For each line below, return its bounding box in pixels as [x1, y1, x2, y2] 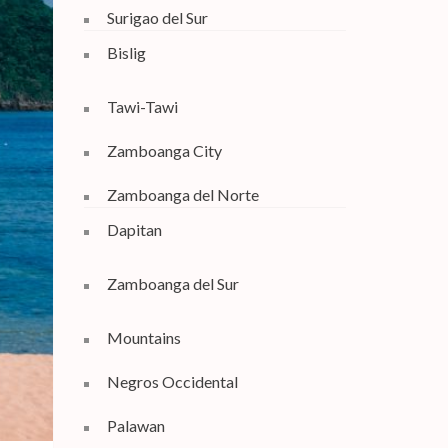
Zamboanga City [106, 140, 222, 160]
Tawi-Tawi [106, 96, 178, 116]
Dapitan [106, 219, 162, 239]
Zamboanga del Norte [106, 184, 259, 204]
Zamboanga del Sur [106, 273, 239, 293]
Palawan [106, 415, 165, 435]
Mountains [106, 327, 181, 347]
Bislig [106, 42, 146, 62]
